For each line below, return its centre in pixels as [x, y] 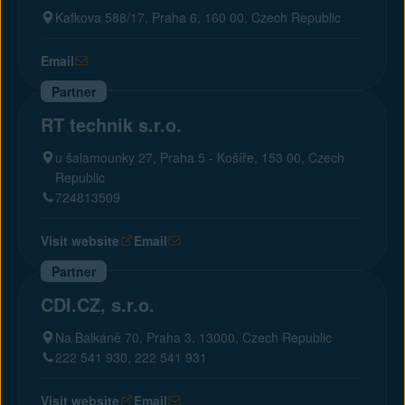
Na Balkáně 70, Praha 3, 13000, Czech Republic [193, 337]
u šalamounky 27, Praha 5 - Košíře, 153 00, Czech [200, 157]
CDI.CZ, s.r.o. [98, 304]
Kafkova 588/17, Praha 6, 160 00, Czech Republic [198, 17]
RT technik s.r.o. [111, 124]
